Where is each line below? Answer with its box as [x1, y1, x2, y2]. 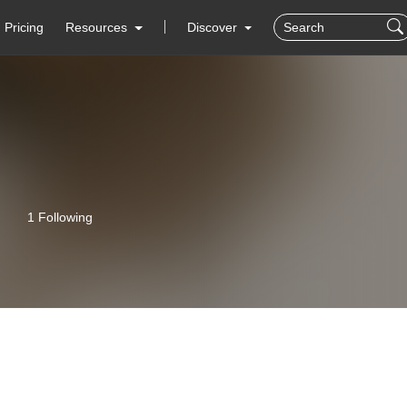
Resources [65, 20, 128, 35]
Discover [186, 20, 241, 35]
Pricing [5, 20, 45, 35]
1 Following [27, 210, 93, 224]
